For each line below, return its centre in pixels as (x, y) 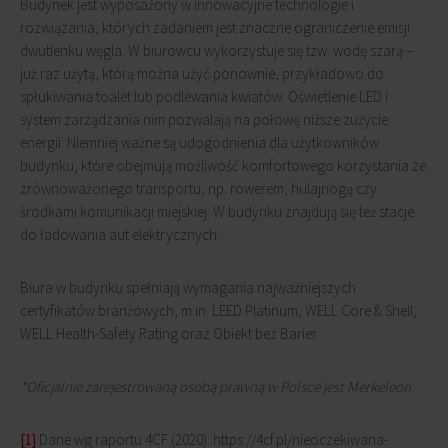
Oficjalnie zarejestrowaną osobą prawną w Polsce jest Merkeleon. (220, 386)
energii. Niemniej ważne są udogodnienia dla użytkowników (199, 142)
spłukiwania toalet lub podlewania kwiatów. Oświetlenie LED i (204, 96)
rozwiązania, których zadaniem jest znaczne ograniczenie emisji (215, 27)
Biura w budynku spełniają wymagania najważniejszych (188, 287)
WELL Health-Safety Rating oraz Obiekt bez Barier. (169, 333)
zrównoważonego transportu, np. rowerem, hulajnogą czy (198, 188)
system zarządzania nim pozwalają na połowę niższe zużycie (204, 119)
